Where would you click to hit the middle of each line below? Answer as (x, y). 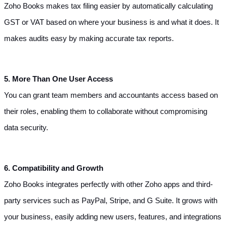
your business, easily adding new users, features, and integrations (113, 217)
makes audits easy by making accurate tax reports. (89, 38)
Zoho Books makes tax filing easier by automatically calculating (108, 6)
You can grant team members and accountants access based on (111, 95)
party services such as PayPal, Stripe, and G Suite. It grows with (111, 200)
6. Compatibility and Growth (54, 168)
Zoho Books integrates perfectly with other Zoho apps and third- (108, 184)
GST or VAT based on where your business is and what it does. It (111, 22)
